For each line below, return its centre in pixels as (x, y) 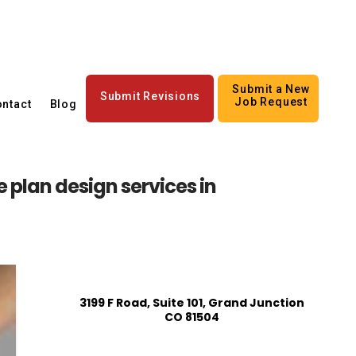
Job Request (271, 101)
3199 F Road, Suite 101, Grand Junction (192, 302)
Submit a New (271, 89)
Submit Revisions (150, 96)
